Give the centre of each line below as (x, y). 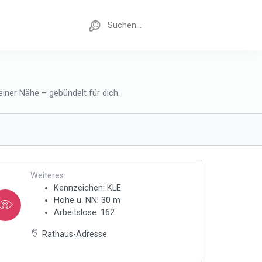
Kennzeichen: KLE (87, 188)
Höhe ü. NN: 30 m (87, 200)
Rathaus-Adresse (74, 234)
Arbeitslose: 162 (84, 213)
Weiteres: (48, 176)
